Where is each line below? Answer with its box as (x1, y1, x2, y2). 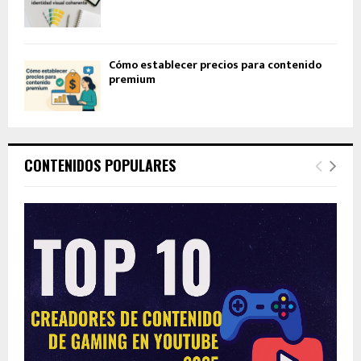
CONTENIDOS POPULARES (24, 155, 176, 176)
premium (109, 69, 156, 89)
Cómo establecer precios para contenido (109, 55, 322, 74)
